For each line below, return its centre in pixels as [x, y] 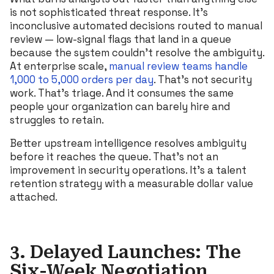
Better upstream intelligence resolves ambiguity [128, 143]
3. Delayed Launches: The [125, 252]
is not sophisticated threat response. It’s [109, 12]
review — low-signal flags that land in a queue [120, 39]
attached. [34, 197]
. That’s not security [203, 79]
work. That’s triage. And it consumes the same [122, 93]
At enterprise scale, [58, 66]
